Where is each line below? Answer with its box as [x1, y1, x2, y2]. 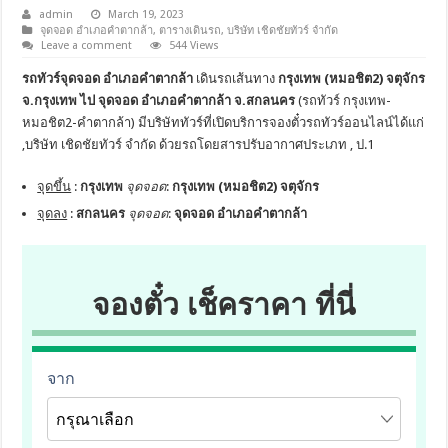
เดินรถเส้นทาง [193, 70, 279, 86]
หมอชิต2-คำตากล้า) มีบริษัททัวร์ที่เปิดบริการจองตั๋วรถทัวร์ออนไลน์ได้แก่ [22, 114, 425, 130]
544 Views [169, 38, 220, 52]
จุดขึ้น [37, 178, 72, 194]
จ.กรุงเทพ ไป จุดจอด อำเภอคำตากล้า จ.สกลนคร [22, 92, 296, 108]
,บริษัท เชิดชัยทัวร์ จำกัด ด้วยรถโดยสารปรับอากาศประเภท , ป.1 [22, 136, 375, 152]
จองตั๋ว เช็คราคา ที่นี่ [91, 287, 356, 321]
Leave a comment [41, 38, 133, 52]
